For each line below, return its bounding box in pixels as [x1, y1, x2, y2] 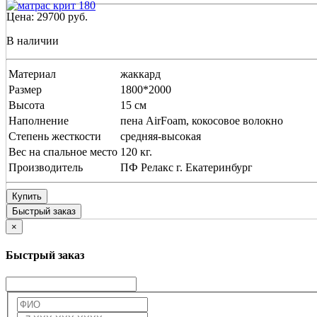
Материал [8, 67, 56, 80]
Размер [8, 83, 42, 96]
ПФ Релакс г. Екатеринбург [120, 161, 253, 173]
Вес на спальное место [8, 145, 117, 158]
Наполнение [8, 114, 69, 127]
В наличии [6, 34, 59, 47]
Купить [12, 190, 42, 202]
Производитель [8, 161, 83, 173]
